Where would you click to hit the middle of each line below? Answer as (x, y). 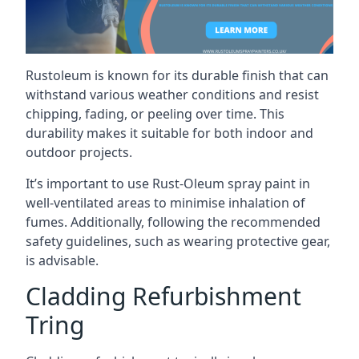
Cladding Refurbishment (163, 296)
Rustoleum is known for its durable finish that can (177, 75)
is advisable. (62, 260)
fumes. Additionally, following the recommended (173, 222)
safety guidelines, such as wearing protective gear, (178, 241)
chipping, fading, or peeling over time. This (155, 113)
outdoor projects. (79, 152)
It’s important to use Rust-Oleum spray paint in (168, 183)
